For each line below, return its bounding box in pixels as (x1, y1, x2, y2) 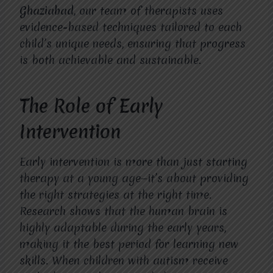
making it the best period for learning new (19, 236, 238, 252)
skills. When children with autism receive (19, 253, 228, 268)
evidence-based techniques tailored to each (19, 19, 242, 35)
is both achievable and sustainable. (19, 52, 201, 68)
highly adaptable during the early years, (19, 220, 226, 235)
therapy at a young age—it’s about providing (19, 171, 249, 186)
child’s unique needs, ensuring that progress (19, 36, 246, 51)
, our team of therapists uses (74, 3, 223, 18)
